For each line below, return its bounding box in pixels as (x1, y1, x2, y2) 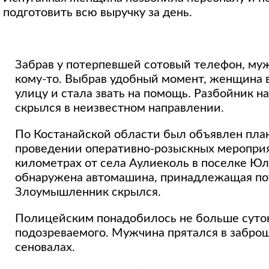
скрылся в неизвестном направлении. (15, 102, 224, 115)
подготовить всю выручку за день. (3, 7, 192, 19)
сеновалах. (15, 241, 75, 254)
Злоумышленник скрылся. (15, 186, 161, 199)
